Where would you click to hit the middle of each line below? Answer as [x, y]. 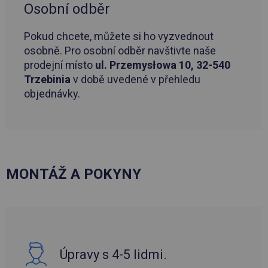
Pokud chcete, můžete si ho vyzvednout [119, 36]
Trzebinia [47, 80]
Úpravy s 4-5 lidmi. [113, 254]
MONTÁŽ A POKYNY [74, 174]
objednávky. [52, 94]
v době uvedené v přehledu [135, 80]
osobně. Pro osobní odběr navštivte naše [120, 51]
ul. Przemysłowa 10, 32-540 [163, 65]
